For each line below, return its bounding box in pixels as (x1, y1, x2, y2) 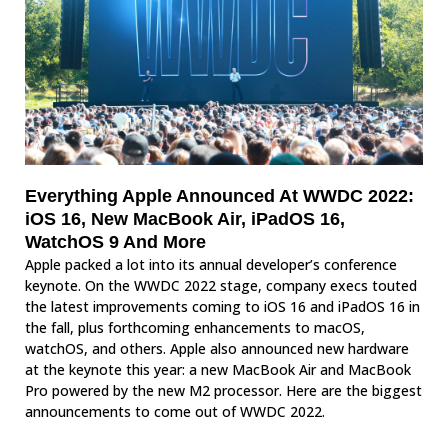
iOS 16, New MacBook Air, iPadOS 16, (25, 208, 345, 229)
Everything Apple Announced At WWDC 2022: (25, 185, 414, 206)
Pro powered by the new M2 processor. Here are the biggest (25, 380, 422, 400)
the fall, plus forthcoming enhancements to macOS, (25, 317, 365, 337)
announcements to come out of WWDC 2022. (25, 401, 325, 421)
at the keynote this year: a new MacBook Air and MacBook (25, 359, 411, 379)
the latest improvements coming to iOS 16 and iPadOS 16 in (25, 296, 420, 316)
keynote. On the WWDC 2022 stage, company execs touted (25, 275, 417, 295)
